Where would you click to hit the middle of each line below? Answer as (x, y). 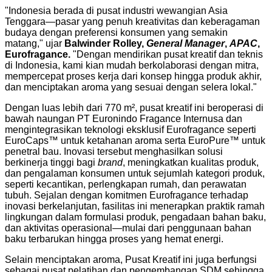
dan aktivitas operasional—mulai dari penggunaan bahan (128, 228)
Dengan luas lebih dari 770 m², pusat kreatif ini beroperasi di (134, 107)
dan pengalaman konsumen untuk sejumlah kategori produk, (135, 173)
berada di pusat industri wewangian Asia (139, 10)
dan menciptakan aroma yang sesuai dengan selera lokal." (131, 87)
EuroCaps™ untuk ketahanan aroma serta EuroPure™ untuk (135, 140)
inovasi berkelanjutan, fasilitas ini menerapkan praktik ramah (135, 206)
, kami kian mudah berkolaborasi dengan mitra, (158, 65)
